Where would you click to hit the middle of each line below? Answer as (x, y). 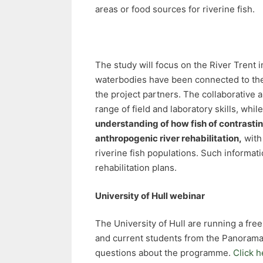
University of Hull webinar (150, 195)
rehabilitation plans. (136, 168)
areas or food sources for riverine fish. (175, 9)
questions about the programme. (164, 253)
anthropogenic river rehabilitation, (168, 138)
